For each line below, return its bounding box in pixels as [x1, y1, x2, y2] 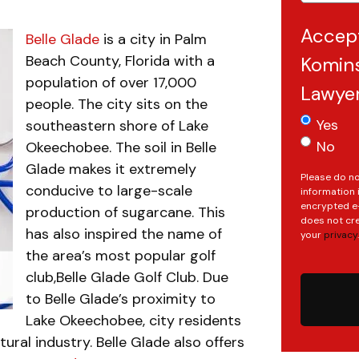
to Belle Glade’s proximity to [26, 289, 216, 309]
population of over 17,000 [26, 73, 196, 92]
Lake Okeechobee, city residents [26, 311, 241, 330]
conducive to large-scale [26, 181, 192, 200]
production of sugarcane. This [26, 203, 225, 222]
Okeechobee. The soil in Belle [26, 138, 216, 157]
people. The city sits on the [26, 95, 208, 114]
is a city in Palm [99, 30, 207, 49]
